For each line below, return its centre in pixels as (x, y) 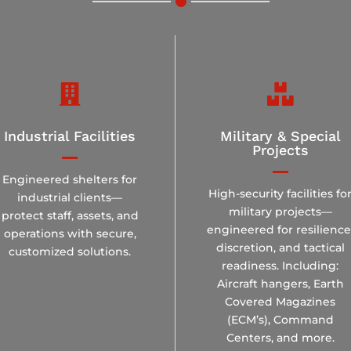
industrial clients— (70, 197)
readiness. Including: (280, 265)
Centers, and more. (280, 337)
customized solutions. (70, 251)
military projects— (280, 211)
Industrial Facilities (70, 136)
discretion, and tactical (280, 247)
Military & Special (280, 136)
